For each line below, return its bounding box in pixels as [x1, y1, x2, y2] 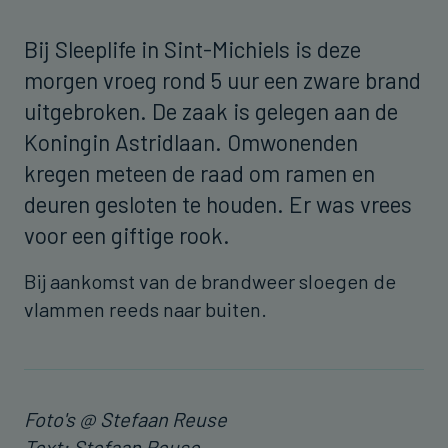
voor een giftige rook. [24, 220, 255, 249]
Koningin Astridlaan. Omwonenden [24, 127, 358, 156]
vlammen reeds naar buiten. [24, 296, 271, 321]
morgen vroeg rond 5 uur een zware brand [24, 65, 421, 94]
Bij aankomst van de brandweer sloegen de [24, 268, 396, 293]
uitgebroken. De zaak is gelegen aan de [24, 96, 398, 125]
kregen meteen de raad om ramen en [24, 158, 375, 187]
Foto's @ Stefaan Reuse [24, 406, 227, 431]
